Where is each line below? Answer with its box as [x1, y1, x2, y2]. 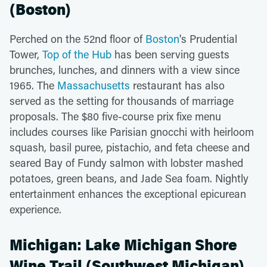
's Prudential [179, 31, 237, 46]
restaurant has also [130, 77, 225, 92]
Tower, [10, 46, 42, 61]
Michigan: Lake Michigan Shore [10, 235, 237, 254]
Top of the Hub [42, 46, 111, 61]
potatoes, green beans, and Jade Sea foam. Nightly [10, 170, 249, 185]
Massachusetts [57, 77, 130, 92]
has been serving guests [111, 46, 229, 61]
